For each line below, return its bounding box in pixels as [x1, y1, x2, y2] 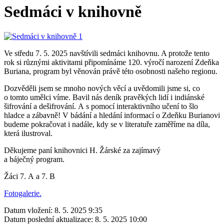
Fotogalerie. [4, 188, 41, 197]
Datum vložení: [4, 205, 52, 214]
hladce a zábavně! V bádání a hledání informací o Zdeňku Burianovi [4, 110, 220, 119]
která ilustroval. [4, 128, 52, 137]
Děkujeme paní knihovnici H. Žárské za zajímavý [4, 145, 160, 154]
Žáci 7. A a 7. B [4, 171, 55, 180]
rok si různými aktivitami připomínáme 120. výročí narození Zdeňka [4, 57, 219, 66]
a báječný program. [4, 154, 64, 163]
